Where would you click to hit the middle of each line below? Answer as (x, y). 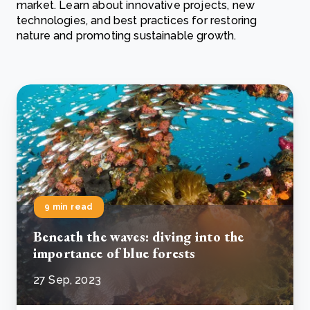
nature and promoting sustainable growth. (127, 36)
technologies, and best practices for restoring (137, 20)
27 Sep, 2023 (67, 280)
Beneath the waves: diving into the (139, 237)
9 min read (69, 207)
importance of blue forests (115, 253)
